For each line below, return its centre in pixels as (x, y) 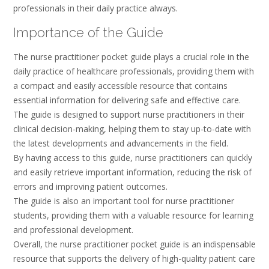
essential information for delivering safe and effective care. (127, 100)
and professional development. (73, 230)
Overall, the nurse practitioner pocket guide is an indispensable (134, 244)
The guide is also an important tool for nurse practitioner (124, 201)
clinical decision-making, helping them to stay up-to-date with (132, 129)
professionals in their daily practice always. (95, 8)
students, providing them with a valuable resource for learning (133, 216)
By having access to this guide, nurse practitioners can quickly (133, 158)
